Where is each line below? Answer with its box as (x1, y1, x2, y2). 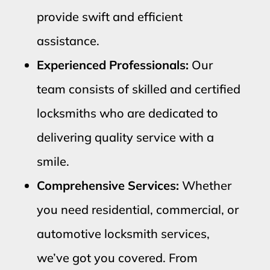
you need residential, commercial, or (36, 201, 239, 217)
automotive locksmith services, (36, 225, 210, 241)
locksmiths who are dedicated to (36, 105, 218, 121)
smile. (36, 153, 69, 169)
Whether (178, 177, 231, 193)
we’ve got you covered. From (36, 250, 198, 265)
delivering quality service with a (36, 129, 214, 145)
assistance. (36, 33, 99, 48)
